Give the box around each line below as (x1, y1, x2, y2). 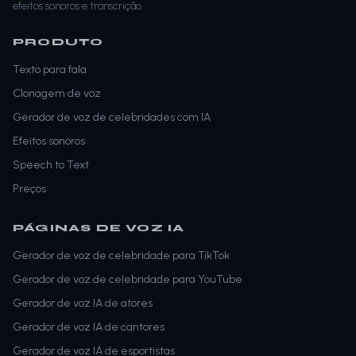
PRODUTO (13, 37, 104, 48)
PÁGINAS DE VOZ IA (13, 222, 185, 234)
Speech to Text (13, 158, 89, 172)
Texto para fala (13, 63, 87, 77)
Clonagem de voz (13, 87, 101, 101)
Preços (13, 182, 46, 196)
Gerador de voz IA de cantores (13, 320, 164, 335)
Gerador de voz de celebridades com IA (13, 110, 211, 125)
